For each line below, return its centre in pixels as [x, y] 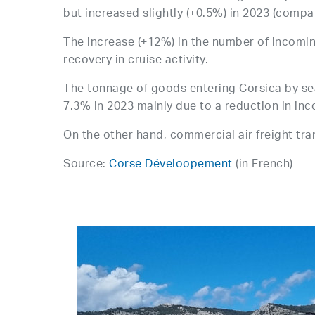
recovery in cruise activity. [136, 61]
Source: [86, 165]
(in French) [263, 165]
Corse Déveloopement [171, 165]
